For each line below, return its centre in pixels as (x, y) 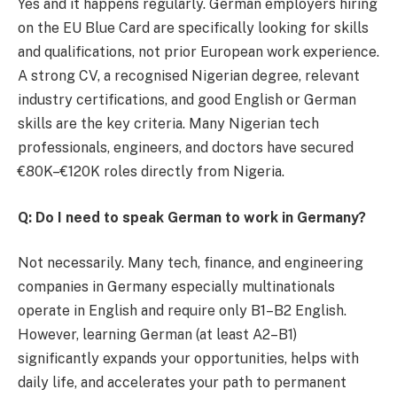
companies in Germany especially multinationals (176, 287)
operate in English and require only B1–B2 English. (182, 311)
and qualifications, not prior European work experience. (198, 52)
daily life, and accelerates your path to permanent (182, 383)
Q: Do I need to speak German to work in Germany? (192, 217)
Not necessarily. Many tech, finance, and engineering (191, 263)
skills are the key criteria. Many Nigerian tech (168, 124)
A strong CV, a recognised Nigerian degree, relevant (189, 76)
